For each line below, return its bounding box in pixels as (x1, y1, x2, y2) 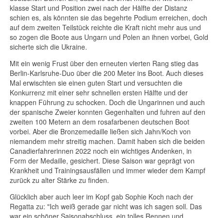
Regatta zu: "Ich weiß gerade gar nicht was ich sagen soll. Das (10, 201, 202, 211)
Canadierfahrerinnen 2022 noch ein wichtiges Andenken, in (10, 145, 192, 156)
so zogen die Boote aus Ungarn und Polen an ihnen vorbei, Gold (10, 32, 208, 42)
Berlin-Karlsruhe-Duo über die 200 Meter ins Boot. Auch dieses (10, 68, 203, 78)
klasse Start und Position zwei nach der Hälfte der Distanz (10, 2, 187, 13)
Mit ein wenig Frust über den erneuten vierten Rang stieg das (10, 58, 199, 68)
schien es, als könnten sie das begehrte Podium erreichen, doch (10, 12, 207, 22)
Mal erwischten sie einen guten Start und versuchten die (10, 77, 182, 88)
